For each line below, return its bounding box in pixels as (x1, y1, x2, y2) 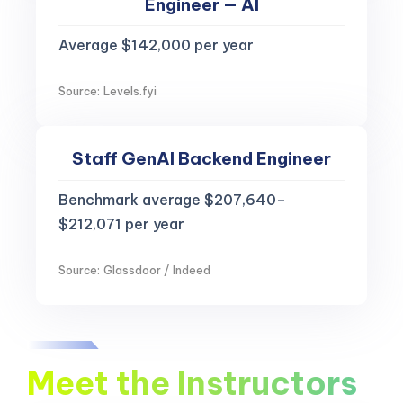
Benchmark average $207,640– (58, 190, 286, 209)
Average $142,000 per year (58, 35, 254, 54)
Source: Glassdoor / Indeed (58, 264, 211, 278)
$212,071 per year (58, 214, 184, 233)
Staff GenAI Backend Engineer (72, 148, 331, 170)
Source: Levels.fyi (58, 85, 157, 99)
